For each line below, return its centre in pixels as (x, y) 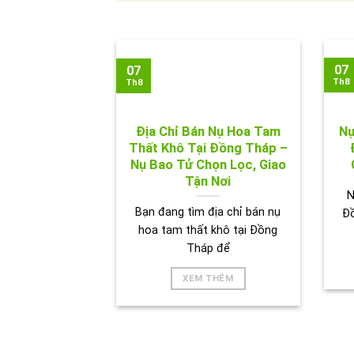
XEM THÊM (208, 279)
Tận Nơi (208, 182)
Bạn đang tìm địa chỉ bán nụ (208, 212)
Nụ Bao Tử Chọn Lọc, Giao (208, 165)
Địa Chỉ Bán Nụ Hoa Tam (208, 132)
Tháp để (208, 248)
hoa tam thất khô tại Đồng (208, 230)
